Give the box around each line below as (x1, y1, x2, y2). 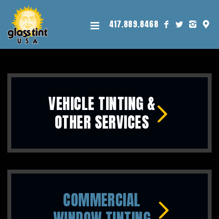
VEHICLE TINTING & (48, 92, 155, 115)
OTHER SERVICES (54, 110, 150, 133)
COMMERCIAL (63, 189, 141, 212)
